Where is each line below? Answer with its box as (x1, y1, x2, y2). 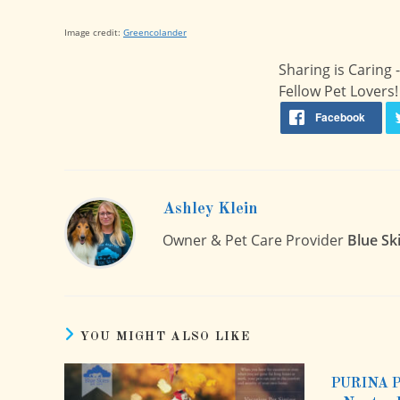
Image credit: (64, 26, 123, 38)
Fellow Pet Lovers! (278, 81, 398, 101)
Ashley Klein (162, 201, 258, 217)
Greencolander (123, 26, 187, 38)
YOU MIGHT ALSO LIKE (80, 330, 251, 343)
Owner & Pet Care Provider (162, 230, 347, 250)
